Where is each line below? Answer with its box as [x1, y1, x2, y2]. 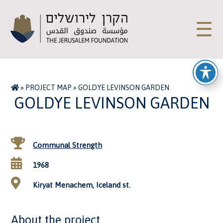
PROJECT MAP [25, 84, 72, 92]
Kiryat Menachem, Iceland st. [31, 181, 131, 189]
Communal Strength [33, 141, 103, 149]
